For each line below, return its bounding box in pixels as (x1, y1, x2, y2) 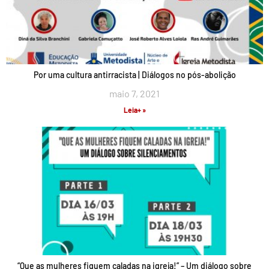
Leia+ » (123, 106, 146, 114)
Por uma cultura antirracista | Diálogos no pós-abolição (33, 70, 236, 80)
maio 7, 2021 (109, 88, 160, 99)
